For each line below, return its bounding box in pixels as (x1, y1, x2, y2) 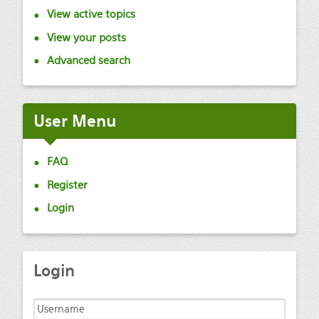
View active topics (46, 7, 135, 21)
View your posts (46, 30, 126, 44)
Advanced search (46, 53, 130, 67)
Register (46, 177, 88, 192)
